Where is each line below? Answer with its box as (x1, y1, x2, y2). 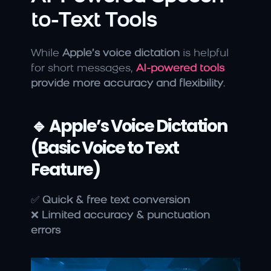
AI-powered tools (136, 63, 224, 74)
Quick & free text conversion (42, 195, 190, 206)
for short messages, (31, 63, 136, 74)
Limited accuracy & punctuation (42, 210, 210, 221)
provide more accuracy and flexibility (31, 78, 223, 89)
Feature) (31, 157, 100, 181)
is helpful (180, 48, 229, 59)
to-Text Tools (31, 10, 157, 32)
